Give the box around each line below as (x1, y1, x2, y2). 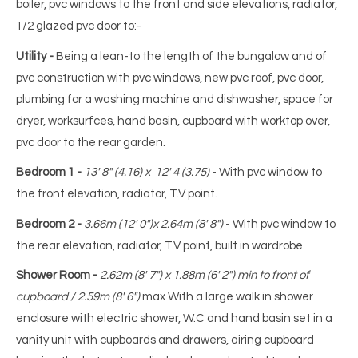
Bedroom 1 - (16, 166, 82, 179)
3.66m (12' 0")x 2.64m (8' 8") (84, 217, 223, 230)
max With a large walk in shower (140, 291, 313, 304)
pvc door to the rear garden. (16, 136, 165, 149)
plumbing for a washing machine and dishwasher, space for (16, 93, 333, 105)
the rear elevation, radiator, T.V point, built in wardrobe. (16, 239, 305, 252)
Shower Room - (16, 269, 97, 282)
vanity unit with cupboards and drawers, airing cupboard (16, 334, 314, 347)
